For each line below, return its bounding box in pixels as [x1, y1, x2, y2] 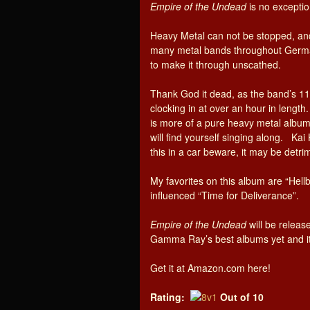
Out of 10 [220, 290, 264, 304]
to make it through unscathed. [150, 57, 281, 71]
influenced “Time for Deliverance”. [150, 188, 299, 202]
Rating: [150, 290, 185, 304]
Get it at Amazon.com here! [150, 261, 271, 275]
